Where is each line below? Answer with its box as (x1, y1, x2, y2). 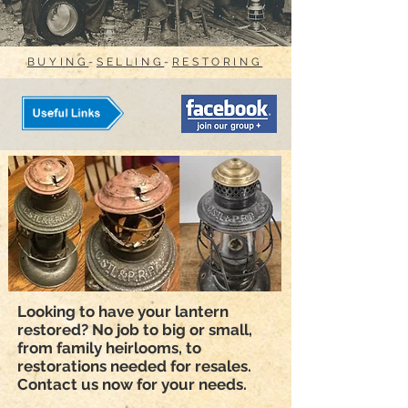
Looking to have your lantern (17, 301, 229, 321)
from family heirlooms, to (17, 338, 201, 357)
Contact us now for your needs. (17, 374, 247, 393)
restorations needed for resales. (17, 356, 251, 375)
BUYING (26, 55, 89, 68)
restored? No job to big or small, (17, 320, 252, 339)
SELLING (97, 55, 165, 68)
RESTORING (171, 55, 263, 68)
